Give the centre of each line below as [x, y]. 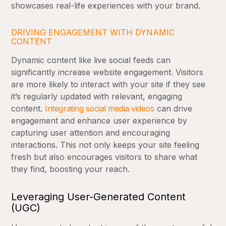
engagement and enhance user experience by [99, 120]
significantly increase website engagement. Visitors [107, 72]
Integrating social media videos [100, 108]
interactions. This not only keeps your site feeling [105, 145]
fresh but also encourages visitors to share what [104, 157]
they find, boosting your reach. [71, 169]
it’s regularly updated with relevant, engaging [97, 96]
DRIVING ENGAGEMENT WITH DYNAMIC [93, 32]
